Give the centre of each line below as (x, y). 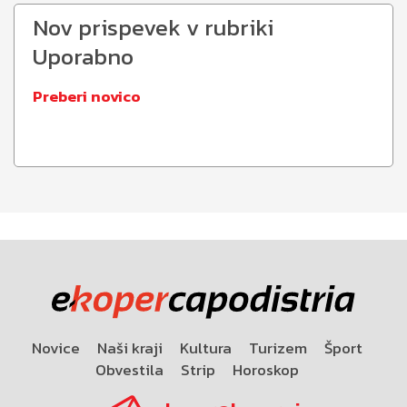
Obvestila (129, 369)
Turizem (278, 347)
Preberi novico (87, 97)
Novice (55, 347)
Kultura (205, 347)
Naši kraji (129, 347)
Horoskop (265, 369)
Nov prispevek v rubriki (153, 28)
